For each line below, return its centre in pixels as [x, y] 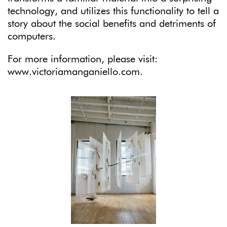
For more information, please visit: [83, 60]
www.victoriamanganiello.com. [75, 72]
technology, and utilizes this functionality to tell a [113, 11]
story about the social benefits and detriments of [112, 24]
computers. [32, 37]
